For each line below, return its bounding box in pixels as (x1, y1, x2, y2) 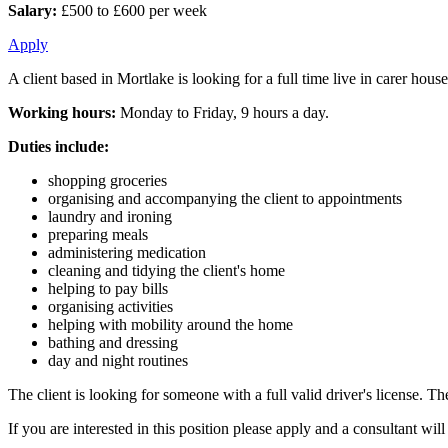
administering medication (48, 243, 206, 261)
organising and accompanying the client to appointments (48, 189, 402, 207)
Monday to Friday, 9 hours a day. (116, 103, 329, 121)
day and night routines (48, 351, 188, 369)
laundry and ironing (48, 207, 172, 225)
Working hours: (8, 103, 116, 121)
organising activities (48, 297, 173, 315)
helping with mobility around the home (48, 315, 293, 333)
